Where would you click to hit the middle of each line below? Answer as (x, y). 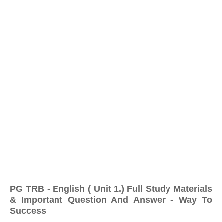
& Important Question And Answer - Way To (111, 200)
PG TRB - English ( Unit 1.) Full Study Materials (111, 189)
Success (28, 211)
